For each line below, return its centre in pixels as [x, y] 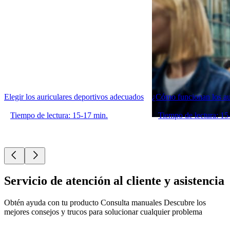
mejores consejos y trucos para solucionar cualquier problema [103, 212]
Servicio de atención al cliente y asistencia [114, 181]
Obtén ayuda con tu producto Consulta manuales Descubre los [105, 203]
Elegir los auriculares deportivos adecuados [74, 97]
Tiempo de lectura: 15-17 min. [59, 115]
